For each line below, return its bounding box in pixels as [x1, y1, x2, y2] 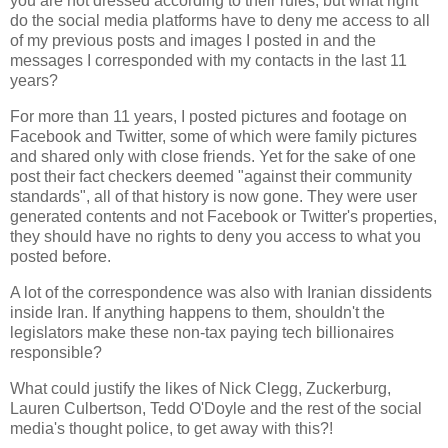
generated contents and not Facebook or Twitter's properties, [10, 208, 437, 226]
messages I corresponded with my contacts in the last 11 [10, 52, 407, 70]
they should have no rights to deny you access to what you [10, 228, 421, 246]
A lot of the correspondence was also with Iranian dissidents [10, 284, 432, 302]
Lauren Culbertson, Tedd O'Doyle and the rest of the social [10, 399, 422, 417]
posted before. [10, 248, 115, 266]
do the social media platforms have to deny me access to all [10, 12, 430, 30]
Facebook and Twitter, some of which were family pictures [10, 128, 417, 146]
